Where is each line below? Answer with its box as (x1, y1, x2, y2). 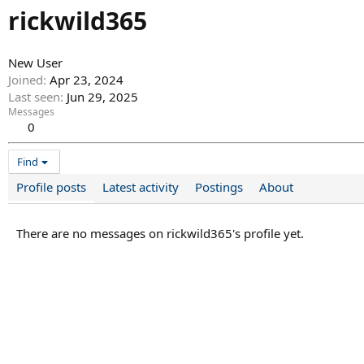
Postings (195, 179, 243, 196)
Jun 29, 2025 (67, 89, 138, 106)
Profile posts (16, 179, 86, 196)
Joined (8, 71, 43, 89)
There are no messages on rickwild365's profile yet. (16, 225, 304, 242)
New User (8, 54, 63, 71)
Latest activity (102, 179, 179, 196)
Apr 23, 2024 (50, 71, 123, 89)
